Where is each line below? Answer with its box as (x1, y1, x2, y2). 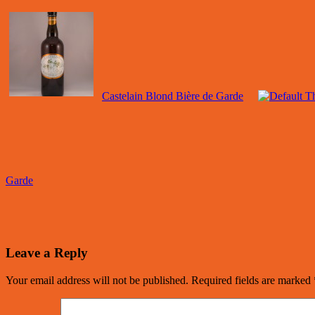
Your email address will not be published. (6, 274, 188, 286)
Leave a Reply (6, 245, 88, 260)
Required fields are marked (191, 274, 314, 286)
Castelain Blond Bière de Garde (102, 90, 243, 103)
